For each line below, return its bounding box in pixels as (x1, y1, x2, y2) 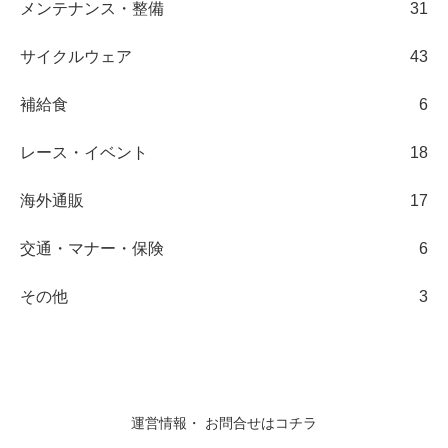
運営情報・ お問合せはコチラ (131, 414, 317, 431)
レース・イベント (20, 143, 148, 161)
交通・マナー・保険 (20, 239, 164, 257)
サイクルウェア (20, 47, 132, 65)
